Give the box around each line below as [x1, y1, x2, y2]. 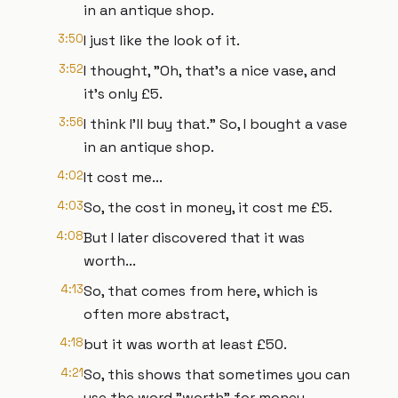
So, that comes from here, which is [84, 282, 318, 300]
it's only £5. [84, 84, 163, 103]
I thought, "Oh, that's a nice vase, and [84, 61, 336, 80]
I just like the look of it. [84, 31, 240, 50]
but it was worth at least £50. [84, 335, 287, 354]
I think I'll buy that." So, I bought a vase [84, 115, 347, 133]
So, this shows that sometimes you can [84, 365, 350, 384]
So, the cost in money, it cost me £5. [84, 198, 332, 217]
